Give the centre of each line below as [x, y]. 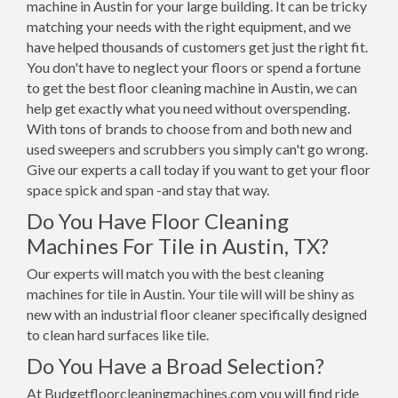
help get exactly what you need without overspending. [188, 108]
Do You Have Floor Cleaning [158, 221]
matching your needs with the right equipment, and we [189, 26]
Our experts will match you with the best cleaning [175, 273]
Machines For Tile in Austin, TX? [178, 246]
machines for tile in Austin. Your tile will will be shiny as [191, 294]
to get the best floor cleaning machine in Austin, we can [192, 88]
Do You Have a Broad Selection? [175, 366]
